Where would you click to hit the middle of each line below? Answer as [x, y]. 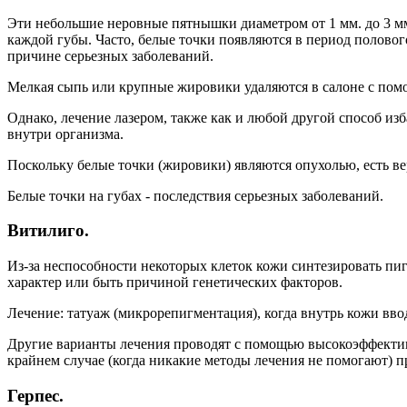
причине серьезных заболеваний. [110, 55]
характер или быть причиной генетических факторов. [175, 283]
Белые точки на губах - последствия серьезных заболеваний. [195, 195]
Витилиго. [48, 231]
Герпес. [35, 395]
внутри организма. [65, 134]
